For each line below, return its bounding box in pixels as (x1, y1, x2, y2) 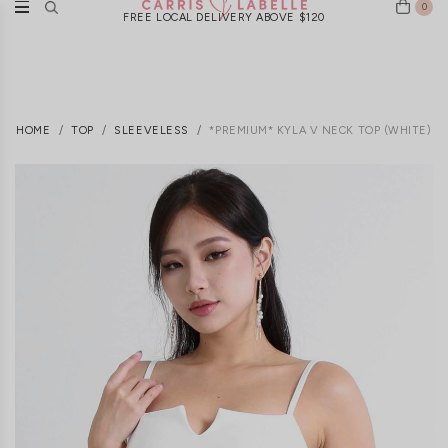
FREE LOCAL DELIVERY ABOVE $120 (123, 11, 325, 24)
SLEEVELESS (114, 123, 189, 137)
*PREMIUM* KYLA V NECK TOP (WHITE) (209, 123, 432, 137)
